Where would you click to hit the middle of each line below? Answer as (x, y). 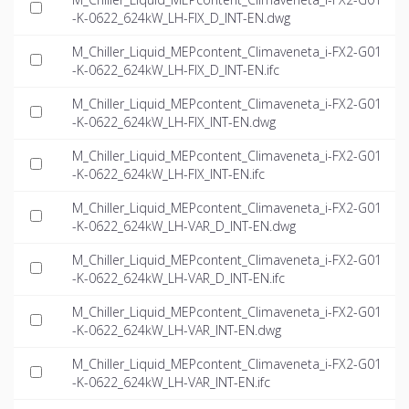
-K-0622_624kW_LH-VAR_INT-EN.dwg (177, 330)
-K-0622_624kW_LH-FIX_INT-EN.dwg (174, 122)
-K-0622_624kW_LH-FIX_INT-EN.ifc (168, 174)
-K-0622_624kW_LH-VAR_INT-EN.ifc (171, 383)
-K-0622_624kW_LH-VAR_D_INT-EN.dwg (184, 226)
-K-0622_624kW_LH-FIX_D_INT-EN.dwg (181, 18)
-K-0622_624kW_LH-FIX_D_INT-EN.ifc (176, 70)
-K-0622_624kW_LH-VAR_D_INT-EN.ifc (178, 278)
